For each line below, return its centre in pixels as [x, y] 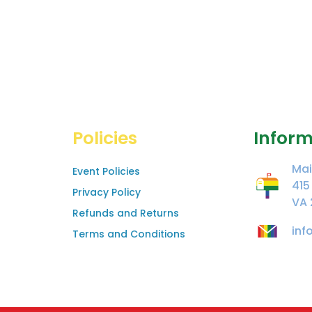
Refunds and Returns [125, 213]
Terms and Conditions [128, 234]
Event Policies [106, 171]
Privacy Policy [106, 192]
